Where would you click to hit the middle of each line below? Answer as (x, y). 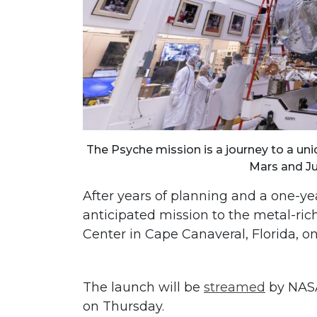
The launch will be (143, 287)
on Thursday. (123, 306)
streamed (235, 287)
